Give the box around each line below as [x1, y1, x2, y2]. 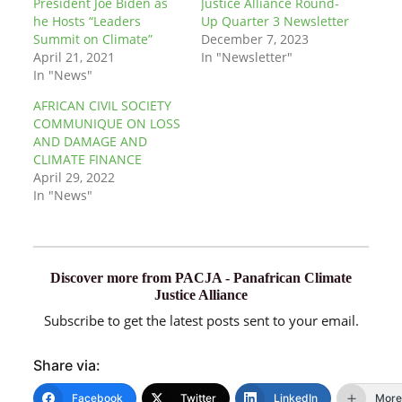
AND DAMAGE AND [32, 133, 147, 151]
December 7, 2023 [201, 31, 309, 48]
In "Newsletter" [201, 48, 293, 66]
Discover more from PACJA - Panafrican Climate [50, 270, 352, 286]
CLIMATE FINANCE [32, 151, 142, 169]
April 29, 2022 [32, 169, 115, 187]
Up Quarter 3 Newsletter [201, 13, 349, 31]
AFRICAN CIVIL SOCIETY [32, 97, 171, 115]
